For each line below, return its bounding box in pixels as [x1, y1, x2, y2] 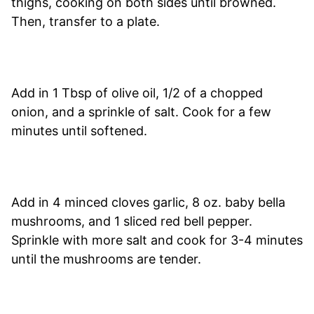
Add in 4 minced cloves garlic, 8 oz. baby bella [11, 194, 285, 210]
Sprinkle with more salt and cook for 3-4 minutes [11, 232, 303, 247]
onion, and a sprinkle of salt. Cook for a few [11, 104, 271, 119]
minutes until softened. [11, 123, 147, 138]
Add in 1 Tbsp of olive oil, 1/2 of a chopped [11, 85, 263, 100]
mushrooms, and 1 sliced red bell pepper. [11, 213, 252, 228]
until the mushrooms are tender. [11, 251, 201, 266]
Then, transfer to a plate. [11, 13, 160, 29]
